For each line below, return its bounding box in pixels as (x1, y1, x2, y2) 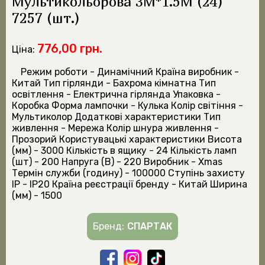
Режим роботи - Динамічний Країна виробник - (21, 66, 239, 78)
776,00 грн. (37, 41, 102, 56)
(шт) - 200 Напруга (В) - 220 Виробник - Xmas (12, 156, 222, 168)
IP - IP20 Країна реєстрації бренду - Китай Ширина (12, 179, 247, 190)
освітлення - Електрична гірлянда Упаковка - (12, 89, 221, 101)
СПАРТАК (127, 221, 172, 232)
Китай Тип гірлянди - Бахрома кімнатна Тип (12, 77, 216, 89)
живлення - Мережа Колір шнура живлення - (12, 122, 219, 134)
